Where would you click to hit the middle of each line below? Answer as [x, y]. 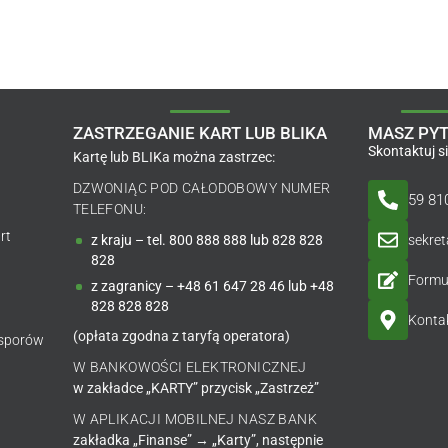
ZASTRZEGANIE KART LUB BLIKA [199, 133]
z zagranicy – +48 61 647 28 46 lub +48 [212, 286]
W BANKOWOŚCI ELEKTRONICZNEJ [189, 367]
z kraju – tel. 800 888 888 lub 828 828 [206, 240]
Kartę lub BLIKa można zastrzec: [173, 157]
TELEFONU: [109, 209]
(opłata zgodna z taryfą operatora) [181, 336]
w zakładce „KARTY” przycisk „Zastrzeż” [195, 388]
